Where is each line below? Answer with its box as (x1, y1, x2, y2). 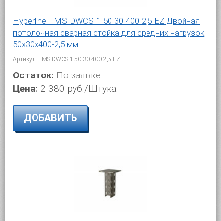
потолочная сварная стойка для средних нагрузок (13, 27, 205, 37)
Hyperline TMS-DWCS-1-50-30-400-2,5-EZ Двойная (13, 15, 200, 26)
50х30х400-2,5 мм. (13, 39, 80, 49)
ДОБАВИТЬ (24, 111, 77, 124)
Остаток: (13, 69, 54, 81)
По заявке (54, 69, 101, 81)
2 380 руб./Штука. (40, 82, 119, 94)
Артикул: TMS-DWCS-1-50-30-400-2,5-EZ (13, 55, 121, 63)
